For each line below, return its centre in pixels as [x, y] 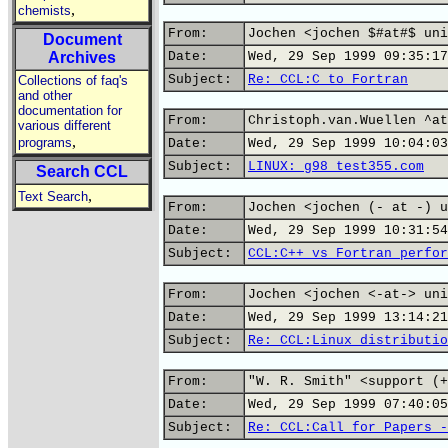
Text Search [53, 196]
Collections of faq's [73, 80]
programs [45, 142]
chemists [44, 10]
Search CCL [82, 171]
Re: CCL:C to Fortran [328, 79]
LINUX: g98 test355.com [336, 166]
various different [64, 125]
